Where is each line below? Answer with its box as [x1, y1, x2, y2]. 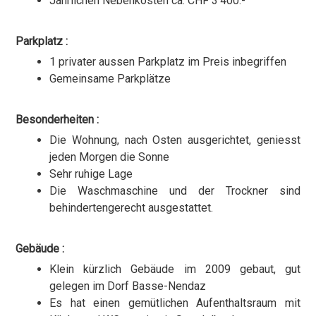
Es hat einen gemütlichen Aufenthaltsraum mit [49, 296, 300, 310]
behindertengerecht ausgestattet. [49, 201, 214, 215]
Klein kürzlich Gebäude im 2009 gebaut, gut [49, 262, 300, 276]
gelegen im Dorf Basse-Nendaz [49, 279, 207, 293]
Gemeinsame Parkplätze [49, 72, 171, 86]
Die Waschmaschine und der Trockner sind [49, 184, 300, 198]
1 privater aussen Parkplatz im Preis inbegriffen [49, 55, 287, 69]
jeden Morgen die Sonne [49, 150, 170, 164]
